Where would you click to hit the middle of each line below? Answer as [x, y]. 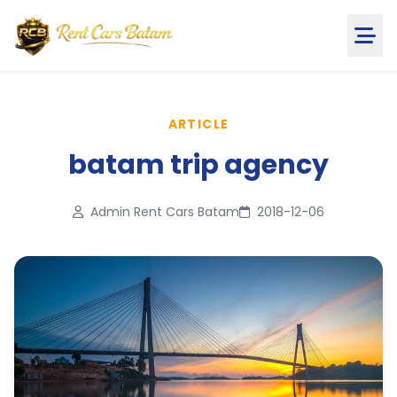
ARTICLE [198, 124]
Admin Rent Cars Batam [163, 212]
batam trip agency [198, 165]
